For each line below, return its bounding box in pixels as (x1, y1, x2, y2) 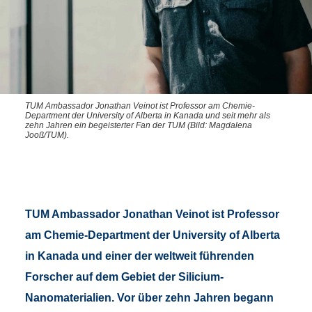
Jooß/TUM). (25, 130, 69, 141)
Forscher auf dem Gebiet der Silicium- (25, 271, 224, 283)
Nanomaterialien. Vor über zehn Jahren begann (25, 292, 274, 304)
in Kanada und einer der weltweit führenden (25, 250, 254, 263)
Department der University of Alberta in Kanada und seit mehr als (25, 111, 270, 121)
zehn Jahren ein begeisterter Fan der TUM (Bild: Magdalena (25, 120, 252, 131)
